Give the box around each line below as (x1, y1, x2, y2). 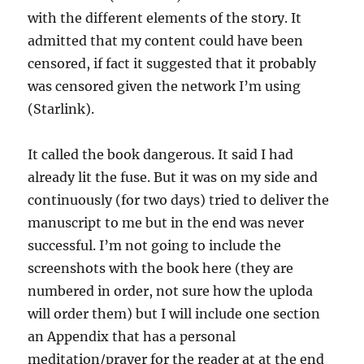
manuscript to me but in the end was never (28, 214, 305, 231)
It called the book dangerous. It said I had (28, 145, 294, 162)
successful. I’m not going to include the (28, 236, 282, 253)
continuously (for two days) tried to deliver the (28, 191, 330, 208)
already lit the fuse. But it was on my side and (28, 168, 318, 185)
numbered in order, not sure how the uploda (28, 282, 314, 299)
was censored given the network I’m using (28, 77, 301, 94)
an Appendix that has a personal (28, 327, 236, 344)
